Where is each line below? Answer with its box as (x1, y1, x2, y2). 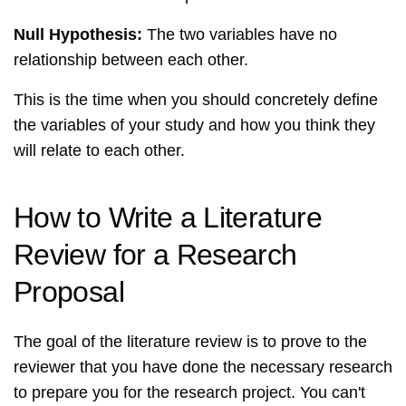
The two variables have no (142, 25, 337, 44)
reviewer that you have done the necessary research (14, 358, 392, 377)
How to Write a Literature (14, 201, 322, 235)
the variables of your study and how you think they (14, 116, 375, 135)
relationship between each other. (14, 51, 248, 70)
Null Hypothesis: (14, 25, 142, 44)
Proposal (14, 275, 124, 309)
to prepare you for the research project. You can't (14, 383, 365, 402)
